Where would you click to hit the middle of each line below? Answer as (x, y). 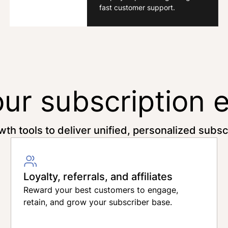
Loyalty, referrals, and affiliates (98, 176)
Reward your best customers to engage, (101, 190)
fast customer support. (137, 7)
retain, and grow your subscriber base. (98, 202)
